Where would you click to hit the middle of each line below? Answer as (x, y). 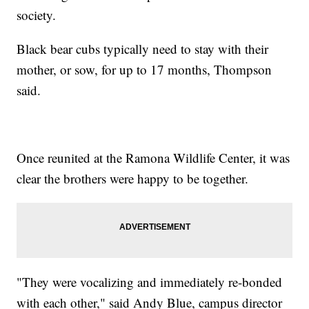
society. (37, 14)
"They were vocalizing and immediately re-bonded (150, 281)
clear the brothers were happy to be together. (133, 178)
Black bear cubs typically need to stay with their (143, 48)
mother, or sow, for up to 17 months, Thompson (144, 69)
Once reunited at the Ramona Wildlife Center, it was (153, 157)
